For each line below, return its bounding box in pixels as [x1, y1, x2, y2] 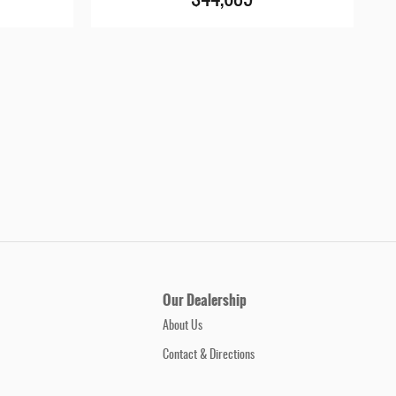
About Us [163, 320, 202, 333]
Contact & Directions [163, 349, 255, 362]
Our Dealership [163, 289, 247, 312]
